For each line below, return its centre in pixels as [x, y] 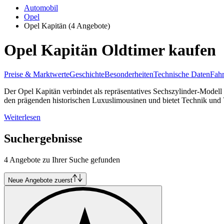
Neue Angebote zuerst [40, 180]
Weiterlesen [22, 117]
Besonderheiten [129, 74]
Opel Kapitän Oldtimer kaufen [110, 50]
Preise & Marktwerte [37, 74]
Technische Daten [182, 74]
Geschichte [87, 74]
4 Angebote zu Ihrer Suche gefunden [62, 160]
